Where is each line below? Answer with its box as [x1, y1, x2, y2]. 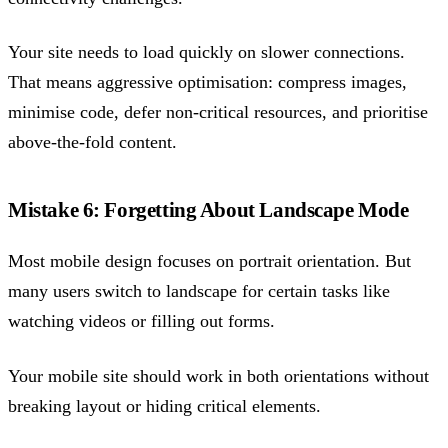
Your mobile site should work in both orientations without [8, 365, 429, 386]
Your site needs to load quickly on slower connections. [8, 42, 405, 63]
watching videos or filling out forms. [8, 311, 275, 332]
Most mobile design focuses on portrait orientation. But [8, 251, 411, 272]
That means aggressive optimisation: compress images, [8, 72, 407, 93]
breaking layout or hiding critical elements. [8, 395, 321, 416]
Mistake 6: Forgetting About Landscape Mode [8, 198, 409, 223]
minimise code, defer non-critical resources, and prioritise [8, 102, 428, 123]
